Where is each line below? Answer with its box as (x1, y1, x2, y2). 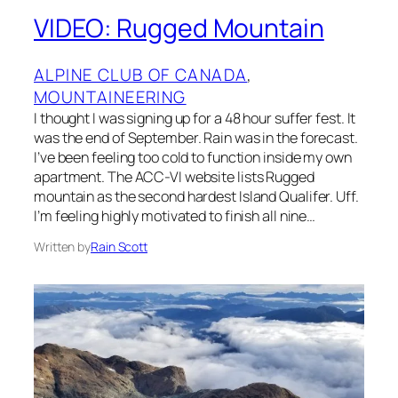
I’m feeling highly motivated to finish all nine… (34, 206, 316, 227)
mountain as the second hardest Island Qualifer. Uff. (34, 187, 359, 207)
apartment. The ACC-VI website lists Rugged (34, 167, 314, 187)
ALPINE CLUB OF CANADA (34, 63, 248, 87)
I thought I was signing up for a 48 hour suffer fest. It (34, 108, 356, 129)
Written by (34, 238, 91, 256)
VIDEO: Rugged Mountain (34, 11, 324, 46)
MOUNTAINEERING (34, 85, 187, 109)
